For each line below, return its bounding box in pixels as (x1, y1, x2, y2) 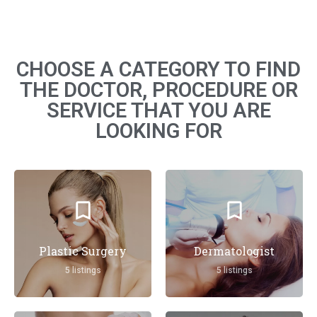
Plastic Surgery (39, 243, 127, 259)
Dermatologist (194, 243, 275, 259)
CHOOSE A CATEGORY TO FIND (16, 57, 301, 82)
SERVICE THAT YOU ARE (46, 98, 271, 123)
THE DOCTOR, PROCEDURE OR (19, 78, 298, 103)
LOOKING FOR (95, 119, 222, 144)
